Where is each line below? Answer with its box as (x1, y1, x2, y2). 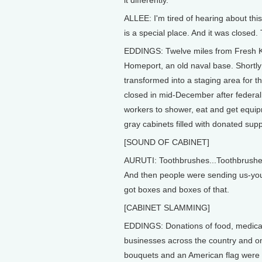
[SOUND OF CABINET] (124, 137, 209, 147)
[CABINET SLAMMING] (124, 203, 210, 212)
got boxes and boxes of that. (124, 185, 229, 194)
